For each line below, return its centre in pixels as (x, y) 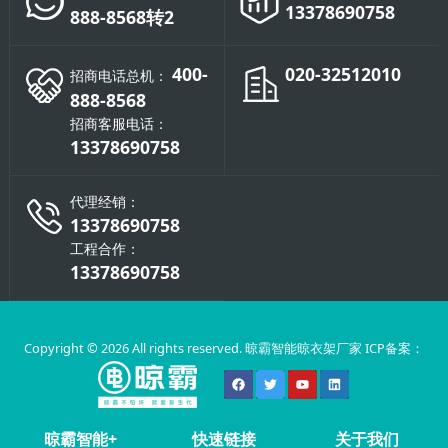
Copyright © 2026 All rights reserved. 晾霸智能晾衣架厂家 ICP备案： (223, 347)
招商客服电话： (118, 123)
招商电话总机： (118, 75)
